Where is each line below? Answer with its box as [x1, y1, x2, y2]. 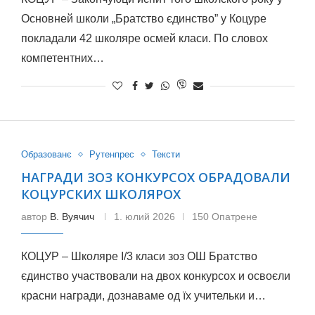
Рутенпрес [89, 149, 134, 160]
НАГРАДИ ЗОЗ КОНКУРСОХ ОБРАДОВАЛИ [20, 169, 290, 186]
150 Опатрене [191, 211, 257, 222]
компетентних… [20, 52, 104, 64]
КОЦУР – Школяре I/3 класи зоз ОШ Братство [20, 250, 257, 262]
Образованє [20, 149, 72, 160]
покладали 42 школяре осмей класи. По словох [20, 32, 268, 44]
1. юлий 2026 [113, 211, 175, 222]
